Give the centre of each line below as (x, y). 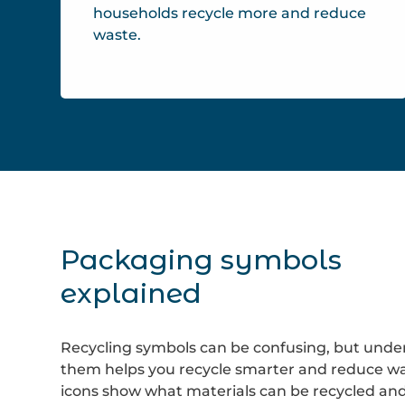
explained (132, 293)
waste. (117, 35)
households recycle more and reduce (230, 13)
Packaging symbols (202, 260)
